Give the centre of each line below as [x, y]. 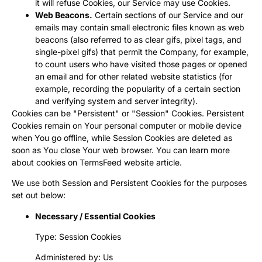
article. [168, 162]
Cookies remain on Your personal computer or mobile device [127, 125]
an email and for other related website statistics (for [134, 76]
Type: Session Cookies [78, 236]
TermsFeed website [117, 162]
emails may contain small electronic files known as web [140, 27]
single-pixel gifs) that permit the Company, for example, [142, 51]
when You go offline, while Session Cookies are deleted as [122, 137]
